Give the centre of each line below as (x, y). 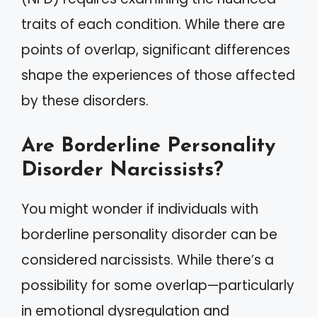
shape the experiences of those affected (158, 75)
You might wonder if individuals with (140, 209)
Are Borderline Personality (148, 146)
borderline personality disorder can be (149, 234)
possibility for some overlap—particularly (158, 285)
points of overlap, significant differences (156, 50)
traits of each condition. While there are (153, 24)
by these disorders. (85, 101)
